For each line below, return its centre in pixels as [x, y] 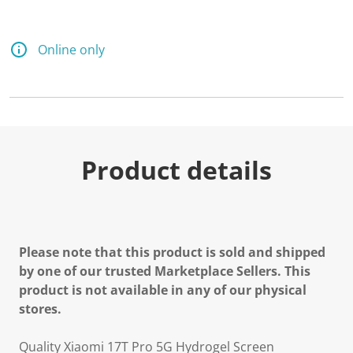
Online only [71, 50]
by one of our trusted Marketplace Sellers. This [165, 271]
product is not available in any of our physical [163, 290]
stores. [40, 309]
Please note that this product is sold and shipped [172, 252]
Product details [176, 170]
